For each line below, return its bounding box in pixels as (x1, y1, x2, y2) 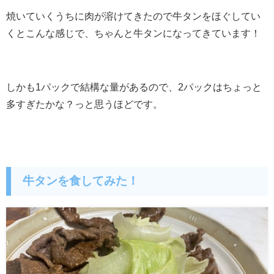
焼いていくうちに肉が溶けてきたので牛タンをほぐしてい (6, 10, 261, 21)
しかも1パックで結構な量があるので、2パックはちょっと (6, 81, 262, 92)
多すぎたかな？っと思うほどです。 (6, 98, 163, 109)
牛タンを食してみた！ (23, 175, 139, 187)
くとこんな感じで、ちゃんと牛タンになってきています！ (6, 28, 261, 38)
